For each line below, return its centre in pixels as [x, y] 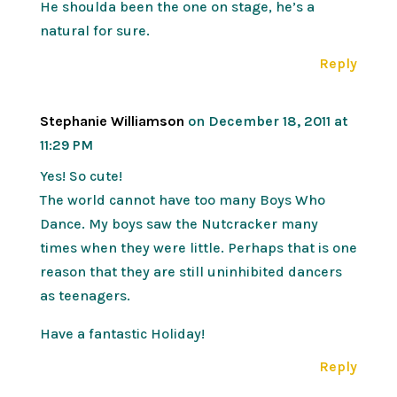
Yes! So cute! [81, 175]
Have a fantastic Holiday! [122, 333]
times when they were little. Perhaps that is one [198, 247]
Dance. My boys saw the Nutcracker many [179, 223]
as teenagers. [85, 295]
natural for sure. [94, 30]
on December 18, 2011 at [268, 121]
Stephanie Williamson [112, 121]
